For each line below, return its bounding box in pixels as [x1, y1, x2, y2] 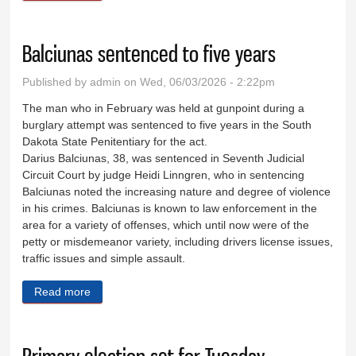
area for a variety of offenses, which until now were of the [22, 218, 310, 231]
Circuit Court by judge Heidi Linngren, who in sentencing [22, 168, 305, 181]
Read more [34, 284, 91, 298]
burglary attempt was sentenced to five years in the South [22, 118, 312, 131]
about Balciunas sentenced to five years [91, 284, 292, 298]
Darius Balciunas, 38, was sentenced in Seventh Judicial [22, 151, 305, 164]
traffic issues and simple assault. [22, 251, 186, 265]
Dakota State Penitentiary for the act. [22, 134, 208, 148]
